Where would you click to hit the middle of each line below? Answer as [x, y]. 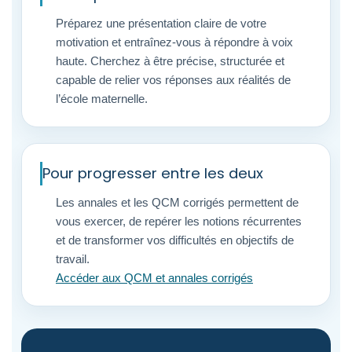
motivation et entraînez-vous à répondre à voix [174, 42]
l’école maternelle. [102, 99]
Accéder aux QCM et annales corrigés [154, 278]
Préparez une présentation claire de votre [161, 23]
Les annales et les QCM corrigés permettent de [177, 202]
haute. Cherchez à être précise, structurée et [170, 61]
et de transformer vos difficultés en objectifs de [175, 240]
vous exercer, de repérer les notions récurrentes [179, 221]
